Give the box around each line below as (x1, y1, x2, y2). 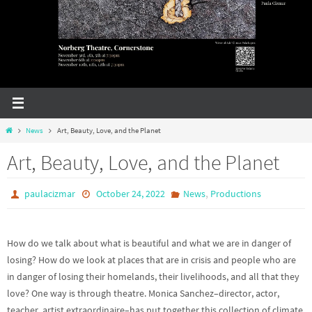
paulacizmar (24, 187, 76, 201)
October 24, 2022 (95, 187, 165, 201)
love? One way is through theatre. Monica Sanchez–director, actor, (7, 288, 279, 300)
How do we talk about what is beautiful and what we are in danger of (7, 237, 291, 250)
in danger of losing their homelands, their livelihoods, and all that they (7, 271, 299, 283)
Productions (210, 187, 261, 201)
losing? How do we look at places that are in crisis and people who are (7, 254, 296, 267)
